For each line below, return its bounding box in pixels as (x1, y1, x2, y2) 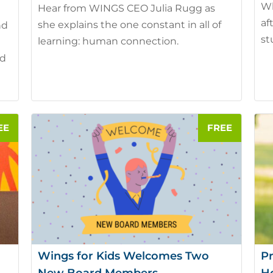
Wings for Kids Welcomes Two (38, 249, 210, 263)
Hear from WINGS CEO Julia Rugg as (38, 2, 216, 14)
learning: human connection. (38, 35, 179, 47)
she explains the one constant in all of (38, 19, 222, 30)
